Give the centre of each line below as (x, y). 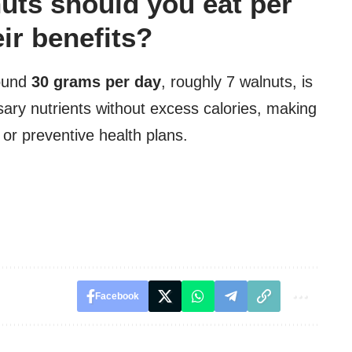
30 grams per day (96, 81)
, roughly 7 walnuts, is (237, 81)
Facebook (117, 296)
